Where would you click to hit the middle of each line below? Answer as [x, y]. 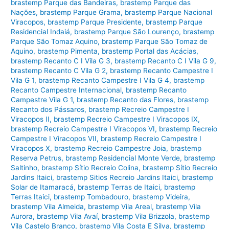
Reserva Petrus [36, 158]
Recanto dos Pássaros [48, 109]
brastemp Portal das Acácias [149, 51]
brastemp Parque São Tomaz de [155, 41]
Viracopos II [30, 119]
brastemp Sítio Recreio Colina [90, 167]
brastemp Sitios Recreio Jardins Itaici [117, 177]
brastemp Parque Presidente [95, 22]
